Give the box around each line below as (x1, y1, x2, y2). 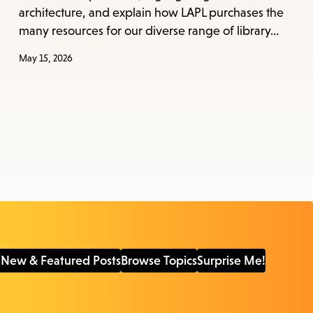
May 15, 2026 (18, 52, 73, 64)
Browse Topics (121, 254, 197, 268)
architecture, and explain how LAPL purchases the (18, 6, 284, 20)
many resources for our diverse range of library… (18, 24, 279, 38)
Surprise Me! (197, 254, 265, 268)
